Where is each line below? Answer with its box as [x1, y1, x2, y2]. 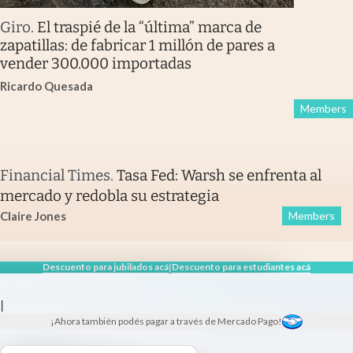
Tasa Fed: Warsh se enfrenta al [117, 166, 321, 185]
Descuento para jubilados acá [43, 261, 169, 273]
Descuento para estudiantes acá [172, 261, 310, 273]
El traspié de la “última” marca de [37, 18, 262, 37]
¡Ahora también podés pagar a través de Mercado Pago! [50, 315, 282, 327]
